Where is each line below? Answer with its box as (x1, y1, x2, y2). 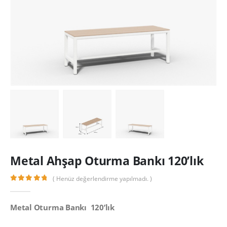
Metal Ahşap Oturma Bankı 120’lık (10, 152, 204, 169)
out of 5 (15, 183, 55, 190)
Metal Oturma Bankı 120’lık (10, 202, 115, 212)
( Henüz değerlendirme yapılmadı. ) (53, 174, 153, 183)
